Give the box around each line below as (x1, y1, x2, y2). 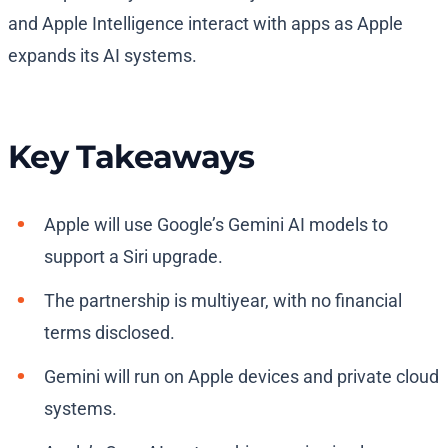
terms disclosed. (44, 322, 175, 344)
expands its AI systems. (8, 45, 197, 67)
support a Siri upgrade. (44, 246, 223, 268)
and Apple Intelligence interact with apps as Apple (8, 13, 403, 35)
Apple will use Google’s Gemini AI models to (44, 214, 388, 236)
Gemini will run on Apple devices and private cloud (44, 366, 439, 388)
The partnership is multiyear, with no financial (44, 290, 402, 312)
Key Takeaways (8, 137, 255, 177)
